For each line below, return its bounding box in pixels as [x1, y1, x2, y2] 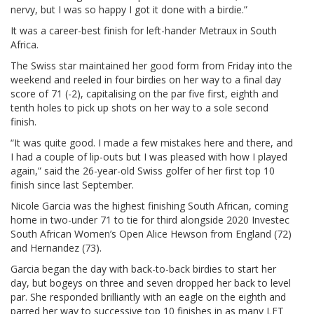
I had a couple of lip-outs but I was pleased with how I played [11, 149, 287, 163]
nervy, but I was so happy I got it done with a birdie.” [11, 2, 247, 16]
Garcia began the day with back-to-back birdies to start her [11, 261, 276, 275]
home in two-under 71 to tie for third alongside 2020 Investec [11, 212, 289, 226]
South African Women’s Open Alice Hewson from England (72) [11, 226, 292, 240]
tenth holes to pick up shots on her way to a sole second [11, 100, 268, 114]
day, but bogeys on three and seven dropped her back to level [11, 275, 291, 289]
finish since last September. [11, 177, 134, 191]
